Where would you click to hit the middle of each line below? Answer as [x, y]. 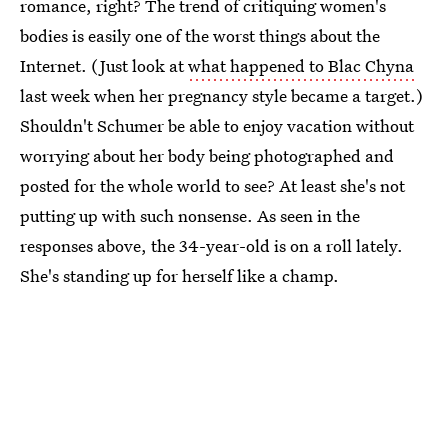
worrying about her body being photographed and [207, 155]
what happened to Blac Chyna [301, 65]
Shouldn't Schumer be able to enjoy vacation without [217, 125]
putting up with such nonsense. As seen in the [190, 215]
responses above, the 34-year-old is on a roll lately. [211, 245]
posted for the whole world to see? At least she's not [212, 185]
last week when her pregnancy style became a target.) [221, 95]
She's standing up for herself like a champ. [179, 275]
